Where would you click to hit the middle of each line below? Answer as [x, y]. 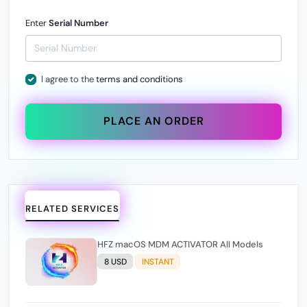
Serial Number [78, 23]
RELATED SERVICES [73, 208]
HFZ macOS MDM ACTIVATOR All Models [189, 245]
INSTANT [158, 261]
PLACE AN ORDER [153, 121]
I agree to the [68, 79]
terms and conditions [139, 79]
